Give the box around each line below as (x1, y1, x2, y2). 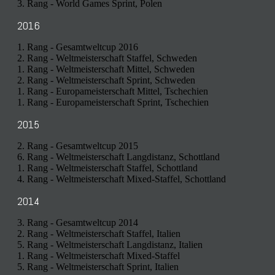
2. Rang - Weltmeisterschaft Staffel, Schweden (17, 53, 197, 64)
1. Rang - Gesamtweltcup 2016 (17, 42, 138, 53)
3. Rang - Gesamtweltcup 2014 (17, 217, 138, 228)
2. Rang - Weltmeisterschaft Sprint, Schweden (17, 75, 195, 86)
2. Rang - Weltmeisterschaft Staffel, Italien (17, 228, 180, 239)
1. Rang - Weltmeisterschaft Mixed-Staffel (17, 250, 180, 261)
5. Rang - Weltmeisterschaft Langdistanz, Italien (17, 239, 203, 250)
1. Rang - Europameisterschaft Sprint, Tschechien (17, 97, 209, 108)
